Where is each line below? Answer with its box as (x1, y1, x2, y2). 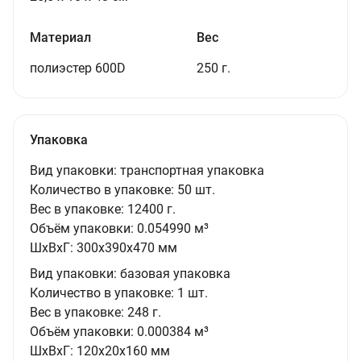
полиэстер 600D (30, 60, 126, 76)
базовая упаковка (120, 266, 230, 281)
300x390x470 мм (77, 240, 177, 255)
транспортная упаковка (120, 163, 264, 178)
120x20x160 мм (77, 343, 170, 359)
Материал (30, 30, 91, 45)
